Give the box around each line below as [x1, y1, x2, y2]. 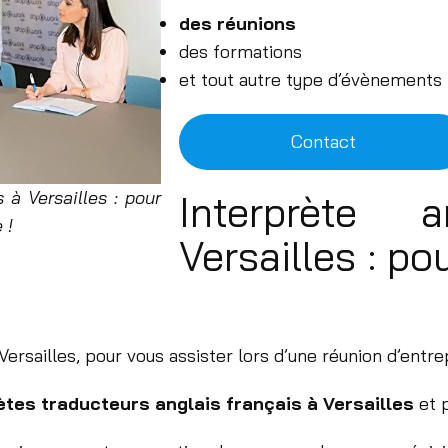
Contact [290, 130, 356, 154]
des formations [179, 40, 302, 64]
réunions [212, 12, 296, 36]
